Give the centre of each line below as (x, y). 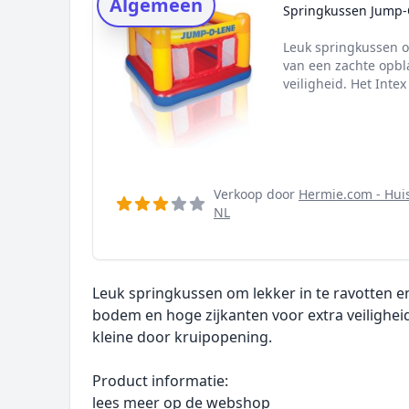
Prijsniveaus (178, 67)
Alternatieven (183, 37)
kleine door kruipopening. (182, 337)
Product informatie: (160, 381)
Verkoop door (256, 194)
